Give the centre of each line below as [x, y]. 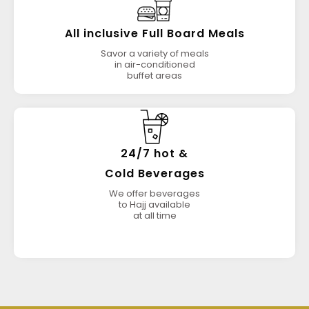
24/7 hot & [154, 153]
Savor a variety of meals [154, 53]
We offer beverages [154, 193]
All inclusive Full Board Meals [154, 33]
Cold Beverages [154, 173]
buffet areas [154, 76]
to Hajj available [154, 205]
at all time [154, 216]
